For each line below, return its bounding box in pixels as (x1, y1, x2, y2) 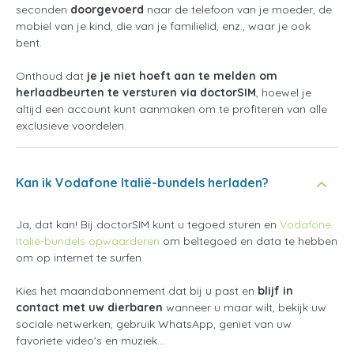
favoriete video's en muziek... (16, 333, 164, 348)
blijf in (258, 283, 293, 298)
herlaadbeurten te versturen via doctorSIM (16, 85, 256, 100)
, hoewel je (256, 85, 311, 100)
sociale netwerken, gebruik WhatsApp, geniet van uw (16, 316, 292, 331)
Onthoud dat (16, 68, 87, 83)
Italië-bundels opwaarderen (16, 233, 160, 248)
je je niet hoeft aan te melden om (87, 68, 277, 83)
